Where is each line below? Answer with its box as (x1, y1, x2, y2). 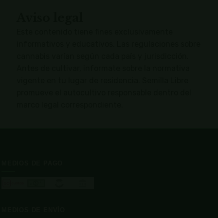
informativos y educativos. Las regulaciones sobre (16, 39, 200, 49)
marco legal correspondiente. (16, 100, 123, 110)
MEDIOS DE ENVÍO (1, 206, 65, 214)
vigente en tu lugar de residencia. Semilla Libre (16, 76, 188, 86)
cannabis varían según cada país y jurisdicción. (16, 52, 189, 61)
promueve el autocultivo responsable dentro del (16, 88, 191, 98)
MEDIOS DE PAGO (1, 160, 63, 167)
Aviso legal (16, 11, 83, 25)
